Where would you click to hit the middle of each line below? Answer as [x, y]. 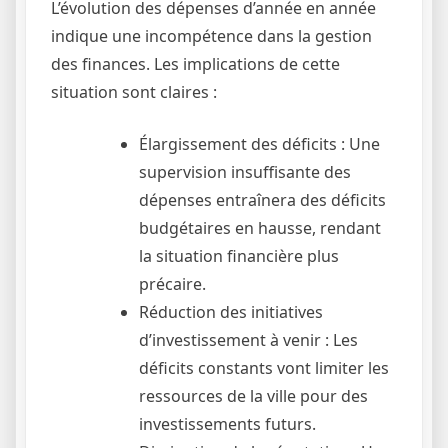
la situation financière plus [239, 255]
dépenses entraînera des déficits [262, 199]
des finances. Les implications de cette [195, 63]
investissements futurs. [227, 423]
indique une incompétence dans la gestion [211, 35]
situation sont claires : [134, 91]
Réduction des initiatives [231, 311]
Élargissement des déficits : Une [259, 143]
